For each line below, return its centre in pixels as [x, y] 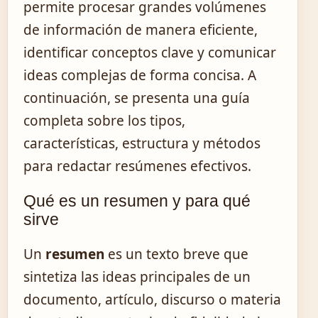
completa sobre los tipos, [104, 120]
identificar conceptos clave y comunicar [150, 52]
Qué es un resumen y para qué [137, 201]
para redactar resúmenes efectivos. [137, 166]
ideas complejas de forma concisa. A [140, 75]
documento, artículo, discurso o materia [152, 299]
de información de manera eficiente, [141, 29]
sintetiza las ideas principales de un [137, 276]
